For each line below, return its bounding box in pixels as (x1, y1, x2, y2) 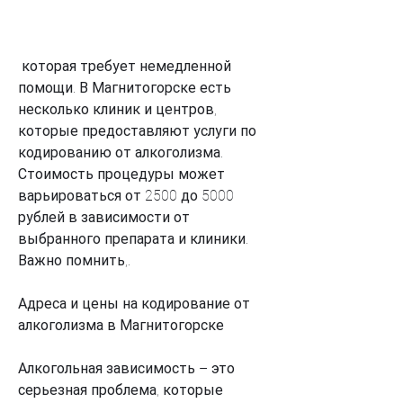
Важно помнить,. (18, 251, 130, 269)
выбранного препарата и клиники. (18, 229, 248, 247)
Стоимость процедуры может (18, 165, 225, 183)
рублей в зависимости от (18, 208, 190, 226)
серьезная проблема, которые (18, 381, 223, 399)
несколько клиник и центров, (18, 100, 217, 118)
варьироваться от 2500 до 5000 (18, 186, 234, 204)
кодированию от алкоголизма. (18, 143, 223, 161)
